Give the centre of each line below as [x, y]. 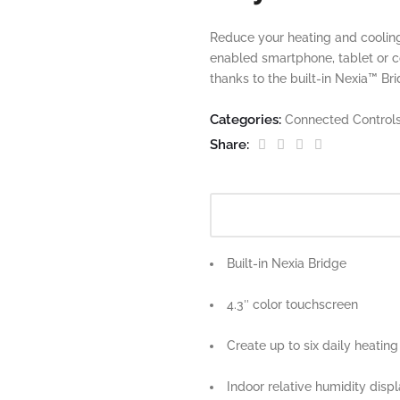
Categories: [247, 120]
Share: [231, 145]
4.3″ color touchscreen [292, 304]
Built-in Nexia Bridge [287, 263]
